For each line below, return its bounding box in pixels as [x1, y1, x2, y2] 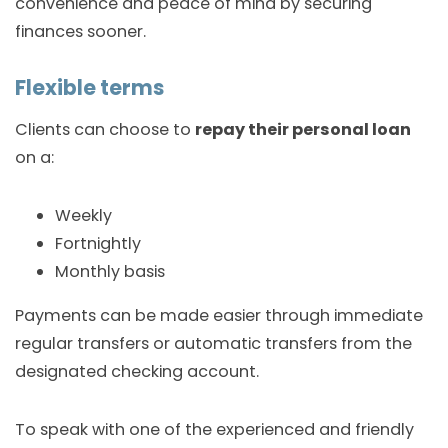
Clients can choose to [15, 117, 195, 141]
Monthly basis [55, 259, 165, 283]
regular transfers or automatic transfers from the [15, 331, 412, 355]
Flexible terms [15, 73, 164, 102]
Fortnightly [55, 231, 141, 255]
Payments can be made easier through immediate [15, 303, 423, 327]
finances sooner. [15, 20, 146, 44]
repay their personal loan [195, 117, 411, 141]
